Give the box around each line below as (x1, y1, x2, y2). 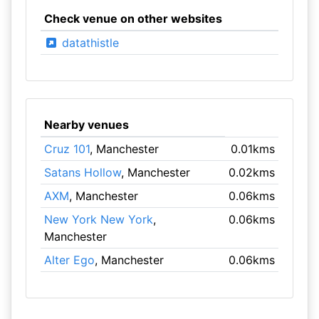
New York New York (43, 212, 153, 226)
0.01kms (231, 142, 276, 156)
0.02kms (229, 165, 276, 179)
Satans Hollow (43, 165, 121, 179)
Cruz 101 (43, 142, 90, 156)
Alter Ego (43, 253, 95, 267)
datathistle (58, 36, 119, 50)
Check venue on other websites (43, 11, 222, 26)
